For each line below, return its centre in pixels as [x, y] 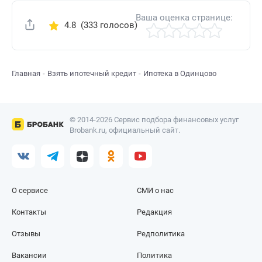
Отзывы [26, 234]
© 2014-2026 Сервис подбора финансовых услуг [154, 120]
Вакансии [29, 256]
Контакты [29, 212]
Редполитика [161, 234]
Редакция [155, 212]
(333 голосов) [106, 25]
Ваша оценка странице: [185, 18]
